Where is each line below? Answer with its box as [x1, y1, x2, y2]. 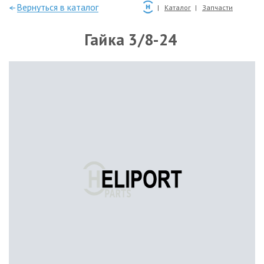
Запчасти [202, 3, 233, 12]
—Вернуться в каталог [9, 1, 98, 13]
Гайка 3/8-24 [84, 29, 177, 49]
